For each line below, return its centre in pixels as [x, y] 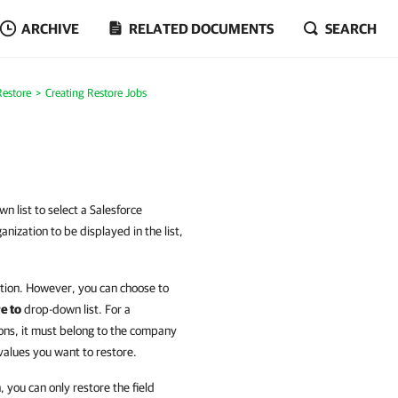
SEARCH [351, 28]
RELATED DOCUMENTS [201, 28]
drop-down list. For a [76, 309]
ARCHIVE [50, 28]
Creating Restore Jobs [96, 93]
